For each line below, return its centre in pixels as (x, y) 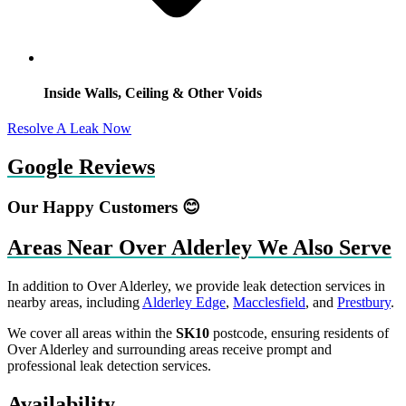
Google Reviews (81, 167)
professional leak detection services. (109, 365)
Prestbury (364, 302)
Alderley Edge (184, 302)
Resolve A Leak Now (69, 129)
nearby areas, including (75, 302)
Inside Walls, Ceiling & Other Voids (153, 93)
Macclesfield (269, 302)
